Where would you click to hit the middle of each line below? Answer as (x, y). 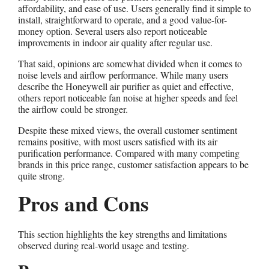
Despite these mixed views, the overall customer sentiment (128, 130)
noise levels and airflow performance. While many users (123, 74)
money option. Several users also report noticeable (113, 31)
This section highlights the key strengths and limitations (122, 234)
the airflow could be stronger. (73, 109)
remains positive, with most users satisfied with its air (118, 141)
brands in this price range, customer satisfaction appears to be (133, 164)
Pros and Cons (83, 203)
